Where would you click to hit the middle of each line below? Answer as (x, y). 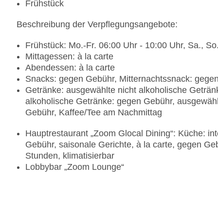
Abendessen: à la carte (70, 68)
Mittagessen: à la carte (69, 57)
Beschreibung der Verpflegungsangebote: (97, 25)
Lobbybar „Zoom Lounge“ (75, 167)
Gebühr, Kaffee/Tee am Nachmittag (94, 113)
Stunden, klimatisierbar (70, 156)
